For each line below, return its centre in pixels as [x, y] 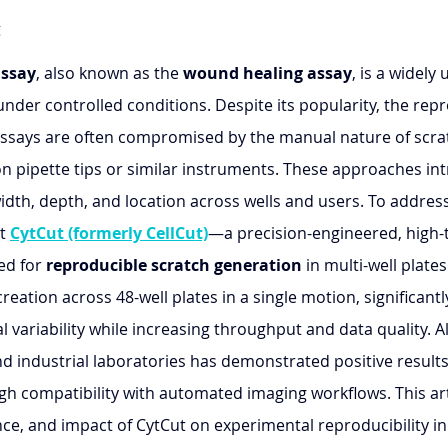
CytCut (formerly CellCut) [109, 233]
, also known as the [109, 73]
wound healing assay [267, 73]
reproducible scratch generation [174, 265]
